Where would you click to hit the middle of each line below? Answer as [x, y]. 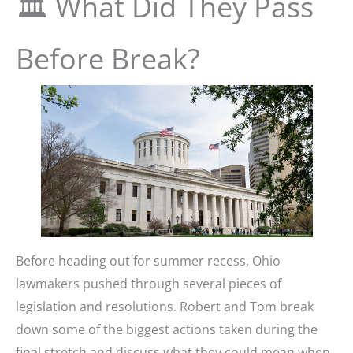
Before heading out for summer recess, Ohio [148, 260]
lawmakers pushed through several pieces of [149, 283]
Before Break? [108, 58]
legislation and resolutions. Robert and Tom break [165, 306]
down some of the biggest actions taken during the [167, 329]
